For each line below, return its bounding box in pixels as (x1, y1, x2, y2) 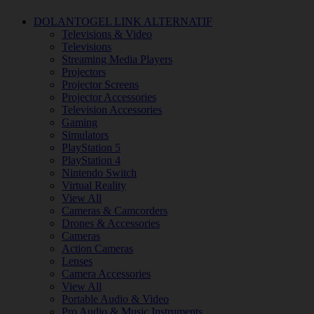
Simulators (62, 129, 109, 141)
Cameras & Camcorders (62, 205, 168, 217)
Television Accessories (62, 104, 162, 116)
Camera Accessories (62, 268, 151, 280)
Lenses (62, 255, 93, 267)
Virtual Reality (62, 179, 126, 191)
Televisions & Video (62, 28, 152, 40)
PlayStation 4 (62, 154, 121, 166)
